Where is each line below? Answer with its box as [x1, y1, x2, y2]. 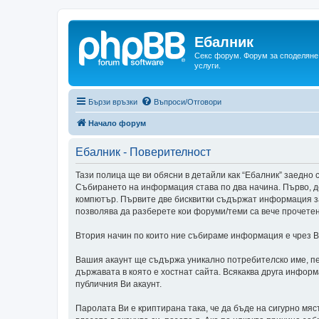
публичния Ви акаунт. [75, 278, 162, 289]
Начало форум [88, 118, 146, 127]
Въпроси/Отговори [154, 97, 221, 106]
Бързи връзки [88, 97, 137, 106]
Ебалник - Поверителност [75, 145, 211, 158]
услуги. [194, 61, 221, 70]
